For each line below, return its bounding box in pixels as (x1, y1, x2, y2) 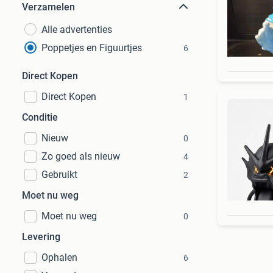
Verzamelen (22, 1, 75, 13)
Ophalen (41, 252, 77, 263)
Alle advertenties (41, 24, 112, 35)
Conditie (22, 112, 58, 123)
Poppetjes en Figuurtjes (41, 42, 142, 54)
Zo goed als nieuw (41, 151, 120, 162)
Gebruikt (41, 169, 77, 180)
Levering (22, 231, 60, 243)
